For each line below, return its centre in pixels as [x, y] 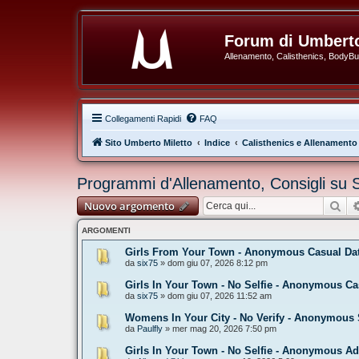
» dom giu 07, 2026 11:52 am [215, 296]
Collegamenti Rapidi [143, 119]
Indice [217, 143]
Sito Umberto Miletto [149, 143]
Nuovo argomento [129, 206]
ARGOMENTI [106, 230]
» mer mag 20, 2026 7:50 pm [220, 329]
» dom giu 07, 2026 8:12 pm [213, 263]
